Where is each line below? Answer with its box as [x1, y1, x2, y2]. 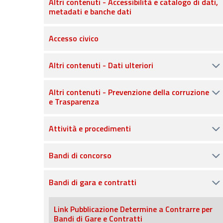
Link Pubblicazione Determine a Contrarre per [54, 203, 213, 215]
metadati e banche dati [49, 5, 131, 17]
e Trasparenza [49, 96, 99, 108]
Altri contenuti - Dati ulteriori [49, 59, 153, 71]
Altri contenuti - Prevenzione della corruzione [49, 86, 209, 98]
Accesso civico [49, 32, 99, 44]
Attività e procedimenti [49, 122, 131, 134]
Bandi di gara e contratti [49, 176, 136, 188]
